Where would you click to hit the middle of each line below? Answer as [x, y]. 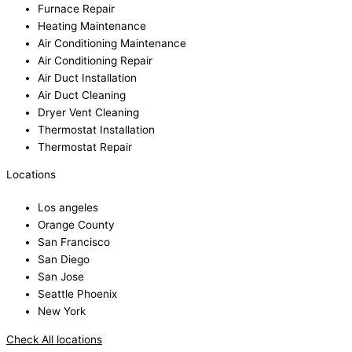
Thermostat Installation [96, 129]
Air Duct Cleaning [82, 95]
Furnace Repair [76, 8]
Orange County [76, 225]
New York [62, 312]
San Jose [61, 277]
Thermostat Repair [85, 147]
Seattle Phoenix [77, 294]
